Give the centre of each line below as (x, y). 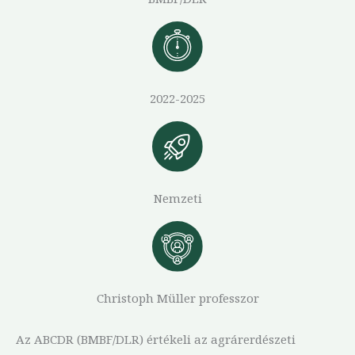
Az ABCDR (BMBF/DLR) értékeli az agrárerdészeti (156, 340)
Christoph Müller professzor (177, 298)
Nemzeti (177, 198)
